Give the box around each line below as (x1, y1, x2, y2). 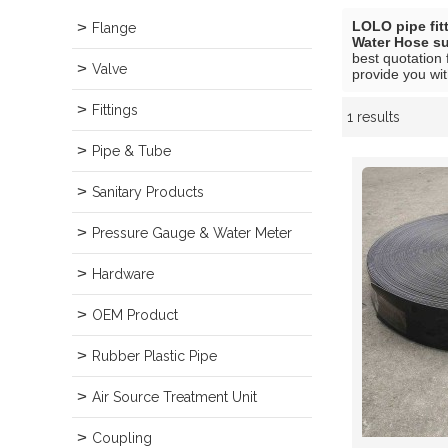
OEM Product (92, 307, 178, 323)
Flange (92, 20, 136, 36)
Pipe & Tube (92, 143, 171, 159)
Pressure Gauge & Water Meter (92, 225, 292, 241)
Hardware (92, 266, 154, 282)
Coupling (92, 430, 152, 446)
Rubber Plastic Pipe (92, 348, 217, 364)
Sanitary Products (92, 184, 204, 200)
